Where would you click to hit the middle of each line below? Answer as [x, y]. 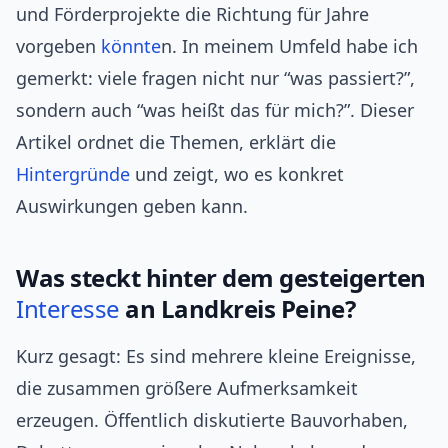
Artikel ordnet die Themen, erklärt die [176, 142]
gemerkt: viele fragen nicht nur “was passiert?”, [215, 78]
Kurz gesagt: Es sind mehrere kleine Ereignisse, [216, 356]
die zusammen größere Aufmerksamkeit [187, 388]
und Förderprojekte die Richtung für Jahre [192, 14]
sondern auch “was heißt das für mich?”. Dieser [215, 110]
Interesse [68, 309]
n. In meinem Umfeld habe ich [289, 46]
